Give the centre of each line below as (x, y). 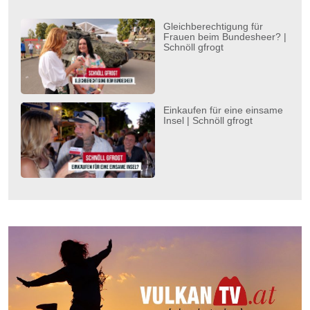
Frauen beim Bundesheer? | (225, 36)
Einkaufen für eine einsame (223, 110)
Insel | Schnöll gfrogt (208, 120)
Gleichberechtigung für (213, 26)
